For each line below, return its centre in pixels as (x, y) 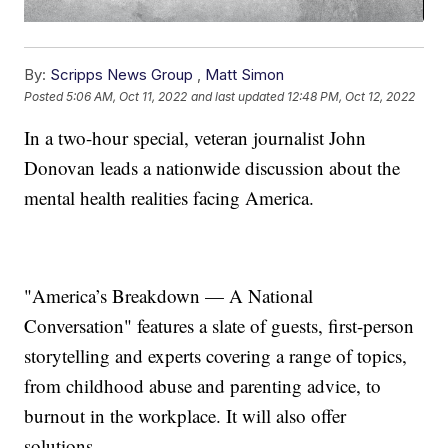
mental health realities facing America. (169, 198)
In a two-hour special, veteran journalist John (195, 138)
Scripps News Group (122, 75)
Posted (45, 96)
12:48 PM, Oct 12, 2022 (351, 96)
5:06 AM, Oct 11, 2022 (127, 96)
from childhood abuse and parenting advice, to (203, 386)
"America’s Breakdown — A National (169, 296)
